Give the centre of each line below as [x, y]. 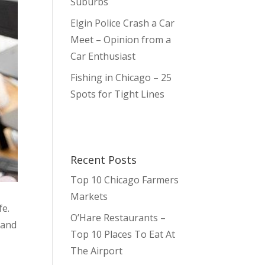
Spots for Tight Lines [118, 94]
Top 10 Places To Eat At [123, 234]
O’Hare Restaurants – [118, 218]
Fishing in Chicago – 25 [121, 77]
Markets [89, 196]
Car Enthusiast [103, 56]
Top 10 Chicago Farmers [125, 180]
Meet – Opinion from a [121, 40]
